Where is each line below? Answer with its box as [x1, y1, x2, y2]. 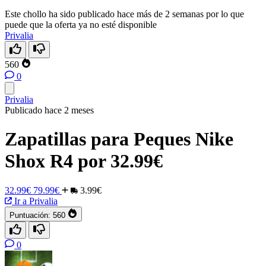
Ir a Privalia [12, 195, 58, 206]
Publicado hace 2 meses [5, 105, 94, 115]
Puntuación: [9, 210, 50, 220]
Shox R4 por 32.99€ [5, 150, 163, 172]
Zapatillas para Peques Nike [5, 128, 233, 150]
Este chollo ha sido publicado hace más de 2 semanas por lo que [5, 9, 244, 19]
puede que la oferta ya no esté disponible [5, 20, 157, 30]
